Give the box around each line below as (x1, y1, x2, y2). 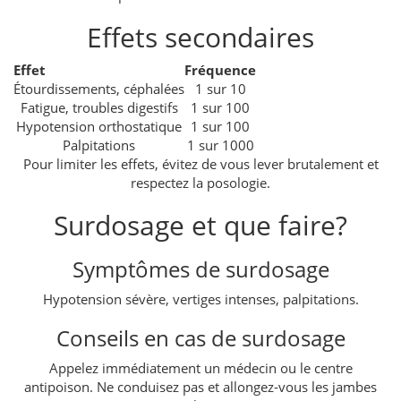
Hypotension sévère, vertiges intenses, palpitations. (42, 289, 359, 308)
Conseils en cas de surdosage (55, 322, 346, 353)
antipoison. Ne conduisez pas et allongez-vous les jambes (24, 377, 377, 396)
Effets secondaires (87, 18, 314, 55)
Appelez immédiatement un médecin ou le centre (48, 358, 353, 377)
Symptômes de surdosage (72, 253, 329, 284)
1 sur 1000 (186, 135, 254, 154)
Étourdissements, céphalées (13, 79, 184, 98)
